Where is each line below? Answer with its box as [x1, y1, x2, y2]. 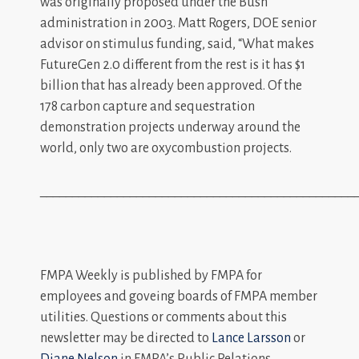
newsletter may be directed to [40, 330, 212, 345]
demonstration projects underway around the [40, 119, 301, 135]
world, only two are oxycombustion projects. [40, 140, 292, 155]
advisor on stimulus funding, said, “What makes [40, 36, 314, 51]
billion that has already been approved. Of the [40, 78, 302, 93]
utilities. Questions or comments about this [40, 309, 287, 325]
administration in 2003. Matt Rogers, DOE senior [40, 15, 317, 30]
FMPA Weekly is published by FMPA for [40, 268, 262, 283]
